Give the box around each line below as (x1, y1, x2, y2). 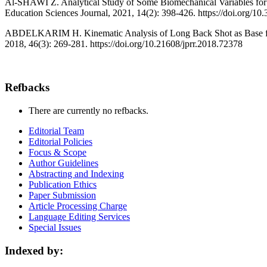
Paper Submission (29, 190, 96, 200)
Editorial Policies (29, 136, 92, 147)
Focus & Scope (29, 147, 86, 157)
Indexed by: (5, 244, 63, 257)
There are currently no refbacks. (29, 105, 148, 116)
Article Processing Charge (29, 200, 127, 211)
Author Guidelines (29, 157, 98, 168)
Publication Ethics (29, 179, 97, 190)
